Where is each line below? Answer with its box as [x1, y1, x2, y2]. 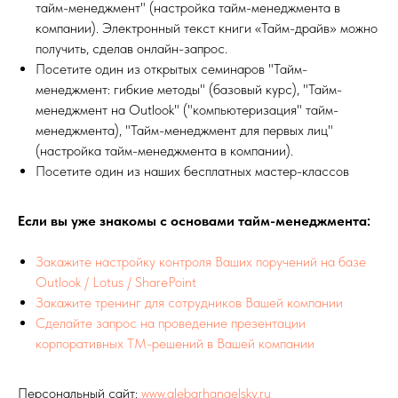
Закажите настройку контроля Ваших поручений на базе [36, 253, 366, 270]
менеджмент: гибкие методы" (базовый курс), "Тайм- [36, 81, 342, 98]
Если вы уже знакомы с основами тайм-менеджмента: [18, 212, 370, 229]
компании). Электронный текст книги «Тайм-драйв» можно [36, 20, 378, 36]
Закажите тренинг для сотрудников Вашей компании [36, 294, 343, 311]
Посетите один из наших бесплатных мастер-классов [36, 163, 349, 179]
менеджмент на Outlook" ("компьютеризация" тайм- [36, 101, 338, 118]
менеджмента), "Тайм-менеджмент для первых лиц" [36, 122, 333, 139]
